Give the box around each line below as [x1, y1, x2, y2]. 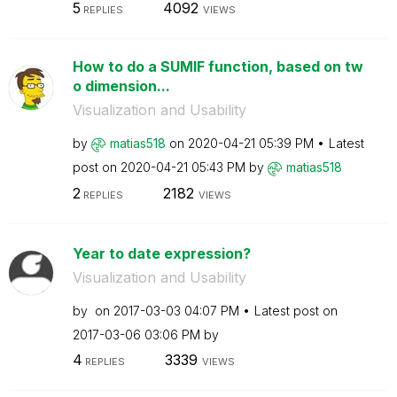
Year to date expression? [72, 244, 251, 262]
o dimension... [72, 77, 170, 95]
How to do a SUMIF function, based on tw [72, 58, 363, 75]
